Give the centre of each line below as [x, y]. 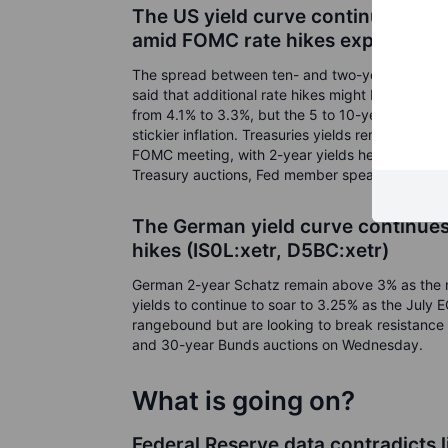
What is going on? [243, 400]
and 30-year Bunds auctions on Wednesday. [277, 344]
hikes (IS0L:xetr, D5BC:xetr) [260, 250]
